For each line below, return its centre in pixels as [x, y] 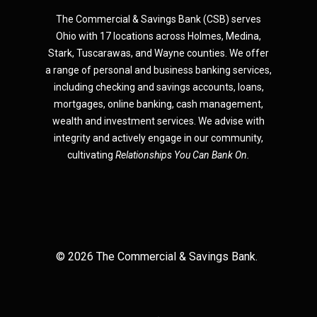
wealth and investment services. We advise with [158, 121]
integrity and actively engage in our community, [158, 138]
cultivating [91, 155]
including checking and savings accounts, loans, [158, 87]
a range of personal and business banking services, [158, 70]
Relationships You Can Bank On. [183, 155]
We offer [248, 53]
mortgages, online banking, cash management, [158, 104]
